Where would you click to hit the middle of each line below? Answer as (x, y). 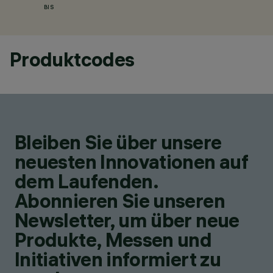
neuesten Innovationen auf (131, 162)
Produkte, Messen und (113, 240)
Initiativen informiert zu (118, 259)
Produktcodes (72, 59)
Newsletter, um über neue (127, 220)
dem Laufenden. (87, 181)
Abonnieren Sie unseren (120, 201)
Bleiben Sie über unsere (118, 142)
